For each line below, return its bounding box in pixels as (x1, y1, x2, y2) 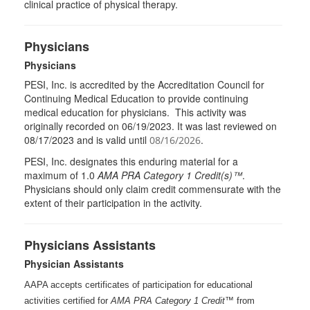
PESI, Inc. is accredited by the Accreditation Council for (24, 77, 264, 91)
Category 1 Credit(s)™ (140, 168, 242, 182)
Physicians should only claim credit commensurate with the (24, 182, 281, 196)
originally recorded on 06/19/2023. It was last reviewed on (24, 119, 277, 133)
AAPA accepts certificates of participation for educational (24, 280, 253, 290)
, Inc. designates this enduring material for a (46, 154, 238, 168)
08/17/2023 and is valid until (24, 133, 149, 147)
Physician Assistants (24, 257, 124, 271)
